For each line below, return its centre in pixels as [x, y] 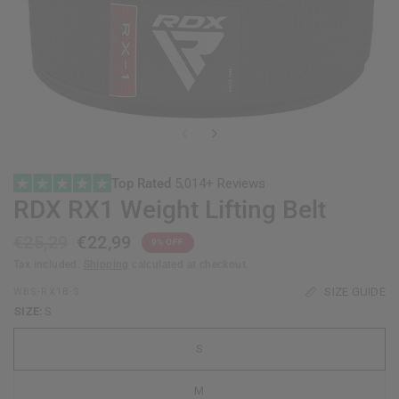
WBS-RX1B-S [47, 292]
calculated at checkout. [189, 265]
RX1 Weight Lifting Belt [194, 210]
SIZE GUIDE [355, 292]
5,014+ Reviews [220, 183]
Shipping [106, 265]
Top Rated [143, 183]
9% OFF [167, 242]
